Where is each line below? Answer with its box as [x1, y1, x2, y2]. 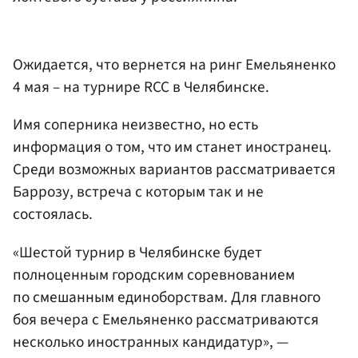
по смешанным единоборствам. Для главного [13, 285, 320, 308]
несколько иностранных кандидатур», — [13, 330, 288, 353]
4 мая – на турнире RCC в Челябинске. [13, 76, 269, 99]
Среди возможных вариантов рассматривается [13, 158, 336, 181]
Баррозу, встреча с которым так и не [13, 181, 264, 204]
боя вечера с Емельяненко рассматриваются [13, 308, 319, 331]
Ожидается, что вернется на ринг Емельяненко [13, 54, 336, 77]
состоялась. [13, 203, 93, 226]
